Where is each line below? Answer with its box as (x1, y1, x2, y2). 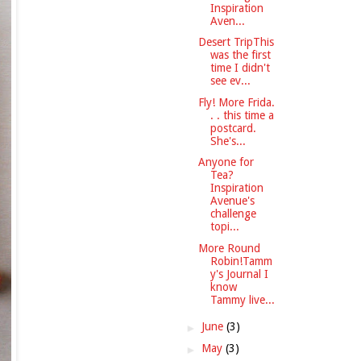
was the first (210, 48, 271, 62)
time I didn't (210, 61, 270, 75)
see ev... (210, 74, 251, 88)
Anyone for (197, 156, 254, 169)
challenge (210, 207, 256, 221)
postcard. (210, 121, 256, 135)
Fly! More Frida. (197, 95, 275, 109)
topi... (210, 220, 239, 234)
